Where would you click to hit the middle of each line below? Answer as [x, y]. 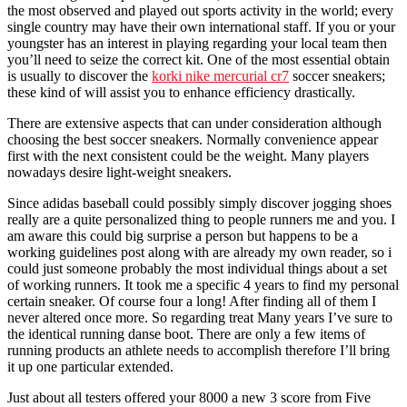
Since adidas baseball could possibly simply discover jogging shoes [199, 203]
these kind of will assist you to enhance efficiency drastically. [181, 92]
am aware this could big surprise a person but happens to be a [183, 235]
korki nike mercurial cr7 [220, 75]
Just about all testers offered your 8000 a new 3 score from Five [189, 397]
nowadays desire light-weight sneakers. [119, 172]
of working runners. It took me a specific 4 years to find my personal [203, 284]
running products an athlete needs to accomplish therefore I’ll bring [199, 350]
